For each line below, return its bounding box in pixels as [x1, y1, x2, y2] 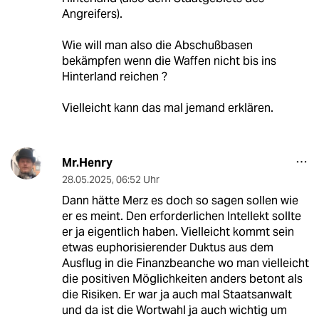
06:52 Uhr [115, 172, 159, 186]
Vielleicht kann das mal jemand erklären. [61, 100, 273, 115]
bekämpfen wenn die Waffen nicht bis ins [61, 53, 276, 68]
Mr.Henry [61, 155, 113, 170]
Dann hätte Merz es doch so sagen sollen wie [61, 192, 298, 208]
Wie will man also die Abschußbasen [61, 37, 253, 53]
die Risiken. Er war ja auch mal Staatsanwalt [61, 286, 292, 302]
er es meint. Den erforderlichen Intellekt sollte [61, 208, 301, 224]
